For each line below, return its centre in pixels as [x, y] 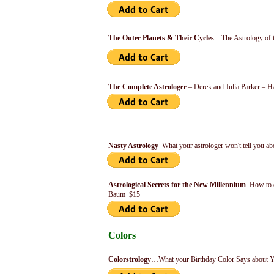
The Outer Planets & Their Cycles [161, 38]
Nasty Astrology [135, 146]
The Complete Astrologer [147, 87]
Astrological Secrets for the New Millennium [178, 185]
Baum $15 [124, 194]
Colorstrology [130, 259]
